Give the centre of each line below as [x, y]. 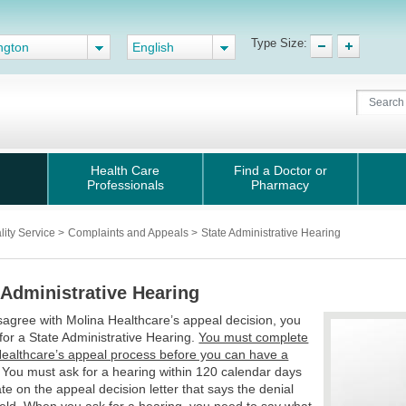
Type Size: [279, 43]
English [153, 47]
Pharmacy [280, 185]
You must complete [254, 337]
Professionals [125, 185]
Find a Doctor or [280, 170]
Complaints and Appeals [130, 233]
